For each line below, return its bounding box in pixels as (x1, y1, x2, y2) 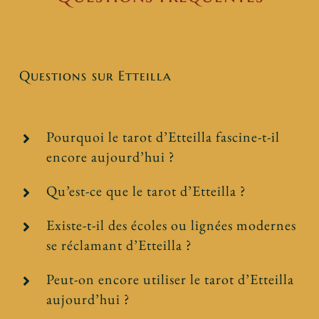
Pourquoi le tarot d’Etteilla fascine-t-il (46, 127, 281, 147)
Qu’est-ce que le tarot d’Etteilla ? (46, 182, 247, 201)
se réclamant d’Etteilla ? (46, 236, 193, 255)
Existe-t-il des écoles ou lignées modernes (46, 216, 297, 235)
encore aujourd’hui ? (46, 147, 176, 167)
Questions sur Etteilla (19, 67, 172, 85)
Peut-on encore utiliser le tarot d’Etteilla (46, 270, 295, 289)
